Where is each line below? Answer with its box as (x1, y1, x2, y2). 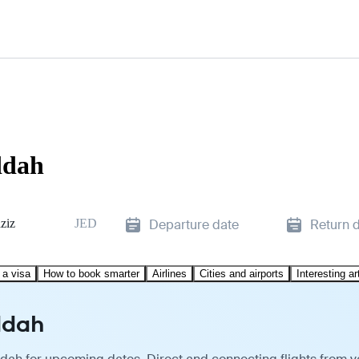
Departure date (149, 216, 239, 233)
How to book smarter (43, 267, 139, 280)
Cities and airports (200, 267, 284, 280)
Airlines (152, 267, 187, 280)
